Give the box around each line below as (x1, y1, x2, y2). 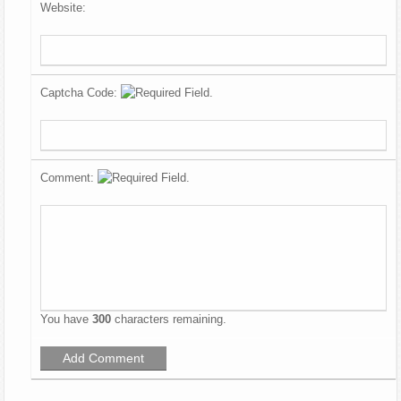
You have (40, 311, 93, 326)
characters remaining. (111, 311, 227, 326)
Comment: (40, 170, 98, 184)
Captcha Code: (40, 85, 122, 99)
